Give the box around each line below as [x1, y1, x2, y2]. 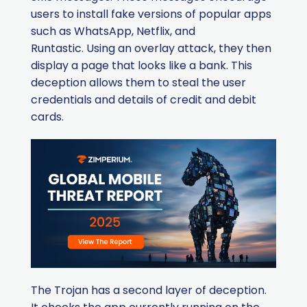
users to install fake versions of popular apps [31, 6, 271, 23]
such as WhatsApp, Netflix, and [31, 23, 195, 40]
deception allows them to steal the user [31, 75, 246, 91]
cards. [31, 109, 64, 125]
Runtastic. [31, 40, 84, 57]
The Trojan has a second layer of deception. [31, 282, 267, 299]
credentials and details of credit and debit [31, 92, 256, 108]
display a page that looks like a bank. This [31, 58, 252, 74]
